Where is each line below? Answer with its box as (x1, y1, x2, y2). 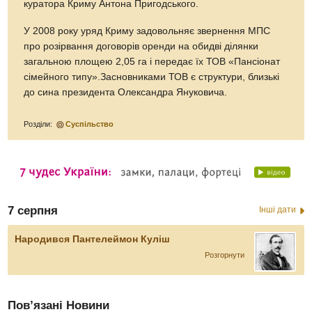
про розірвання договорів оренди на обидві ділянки (24, 41, 259, 52)
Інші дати (258, 205, 296, 215)
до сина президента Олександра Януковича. (24, 87, 228, 98)
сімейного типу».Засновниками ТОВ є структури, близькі (24, 72, 280, 83)
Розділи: (24, 120, 55, 129)
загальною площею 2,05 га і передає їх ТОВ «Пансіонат (24, 56, 281, 68)
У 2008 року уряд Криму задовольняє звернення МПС (24, 26, 271, 37)
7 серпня (8, 204, 58, 218)
